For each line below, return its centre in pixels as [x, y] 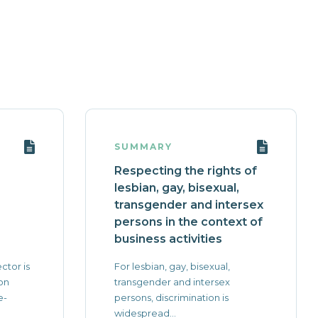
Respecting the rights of [185, 171]
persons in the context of [188, 222]
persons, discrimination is [171, 297]
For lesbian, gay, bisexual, [172, 266]
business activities [168, 239]
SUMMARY [143, 147]
